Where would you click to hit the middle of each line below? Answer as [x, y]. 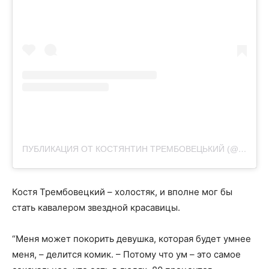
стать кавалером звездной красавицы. [96, 208]
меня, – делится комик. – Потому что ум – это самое [126, 255]
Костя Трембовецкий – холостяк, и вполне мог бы [122, 192]
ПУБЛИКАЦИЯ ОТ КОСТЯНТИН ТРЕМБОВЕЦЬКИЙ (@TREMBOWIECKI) [243, 149]
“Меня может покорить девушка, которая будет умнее [131, 239]
